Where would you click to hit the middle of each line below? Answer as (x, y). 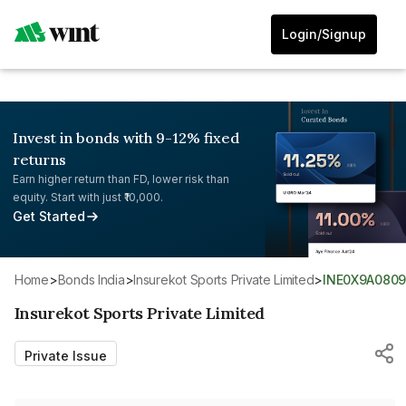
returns (39, 159)
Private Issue (66, 355)
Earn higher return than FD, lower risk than (121, 179)
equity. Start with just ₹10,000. (88, 197)
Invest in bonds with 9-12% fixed (126, 138)
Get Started (49, 216)
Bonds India (95, 279)
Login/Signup (324, 34)
